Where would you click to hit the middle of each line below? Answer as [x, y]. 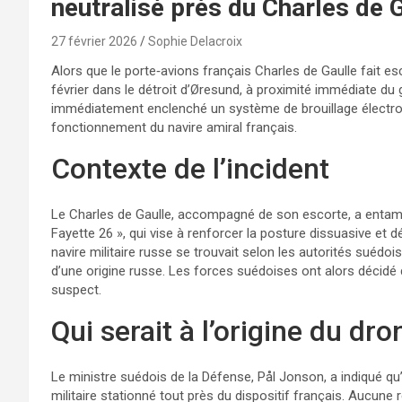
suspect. [76, 289]
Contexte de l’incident [190, 168]
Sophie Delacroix [195, 41]
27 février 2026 [94, 41]
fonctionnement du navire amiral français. [174, 127]
